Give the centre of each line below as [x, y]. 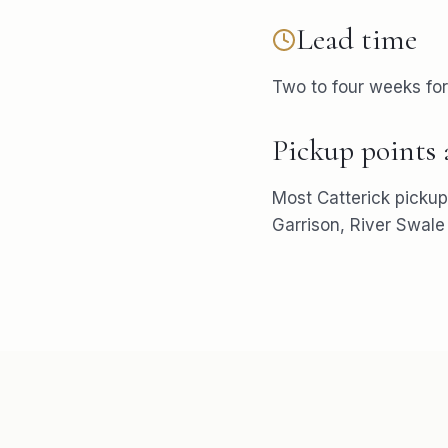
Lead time [356, 39]
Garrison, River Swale [358, 225]
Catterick [353, 198]
